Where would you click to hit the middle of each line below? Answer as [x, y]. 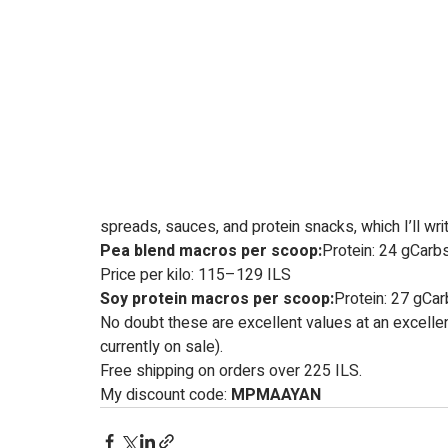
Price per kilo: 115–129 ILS [195, 275]
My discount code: [165, 395]
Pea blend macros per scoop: [211, 251]
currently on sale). [161, 347]
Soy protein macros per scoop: [217, 299]
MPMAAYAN [276, 395]
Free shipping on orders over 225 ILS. [231, 371]
